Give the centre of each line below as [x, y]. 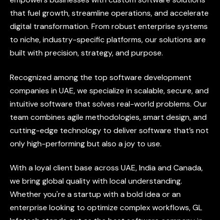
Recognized [31, 77]
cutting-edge [34, 130]
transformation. [61, 27]
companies [29, 90]
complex [135, 208]
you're [54, 194]
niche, [30, 40]
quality [78, 181]
